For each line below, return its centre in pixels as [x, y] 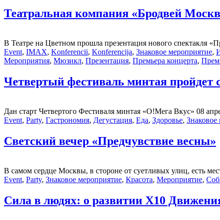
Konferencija [112, 52]
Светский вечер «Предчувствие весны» [110, 141]
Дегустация [113, 120]
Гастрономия [68, 120]
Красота [139, 179]
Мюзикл [68, 60]
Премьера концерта [165, 60]
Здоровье [167, 120]
